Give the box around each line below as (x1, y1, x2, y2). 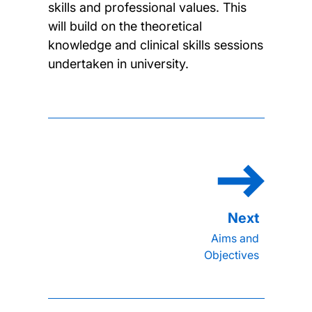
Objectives (203, 247, 259, 262)
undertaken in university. (47, 56, 189, 71)
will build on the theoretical (47, 18, 202, 33)
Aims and (210, 231, 259, 245)
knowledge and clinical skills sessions (47, 37, 263, 52)
